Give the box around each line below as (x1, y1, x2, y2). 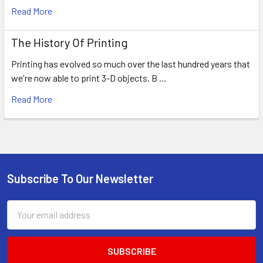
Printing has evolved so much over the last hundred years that (11, 58, 250, 69)
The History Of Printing (11, 35, 128, 49)
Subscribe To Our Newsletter (7, 171, 153, 186)
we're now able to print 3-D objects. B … (11, 72, 167, 83)
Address (7, 215, 39, 227)
